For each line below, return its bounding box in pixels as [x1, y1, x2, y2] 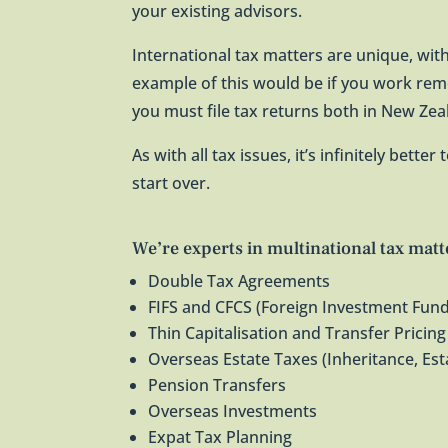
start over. [132, 172, 210, 195]
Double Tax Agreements [148, 270, 330, 293]
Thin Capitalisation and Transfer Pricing [148, 322, 446, 345]
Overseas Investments [148, 400, 317, 423]
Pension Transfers [148, 374, 286, 397]
